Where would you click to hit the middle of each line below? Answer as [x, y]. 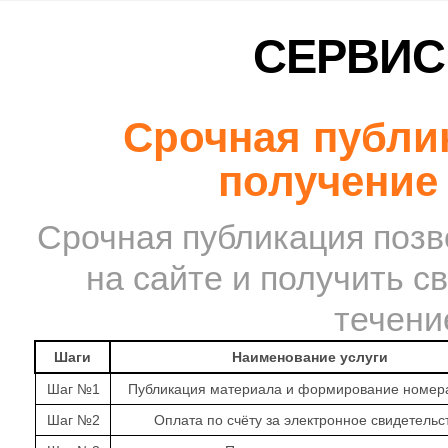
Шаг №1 [73, 389]
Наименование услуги [309, 357]
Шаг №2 [73, 420]
